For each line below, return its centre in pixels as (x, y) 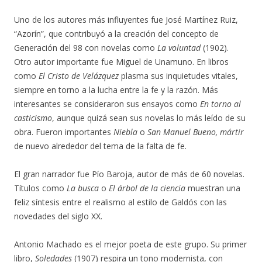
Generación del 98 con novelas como (86, 48)
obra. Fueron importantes (64, 132)
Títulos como (40, 188)
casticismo (33, 118)
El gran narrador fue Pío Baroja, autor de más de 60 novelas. (129, 174)
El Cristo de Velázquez (79, 76)
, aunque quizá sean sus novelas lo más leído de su (149, 118)
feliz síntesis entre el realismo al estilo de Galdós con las (120, 202)
